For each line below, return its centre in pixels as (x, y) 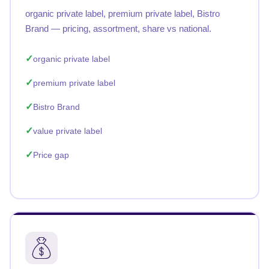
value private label (68, 131)
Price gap (51, 155)
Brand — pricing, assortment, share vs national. (118, 29)
